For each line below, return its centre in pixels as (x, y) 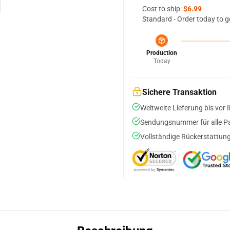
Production (162, 53)
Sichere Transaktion (179, 92)
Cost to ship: (163, 9)
